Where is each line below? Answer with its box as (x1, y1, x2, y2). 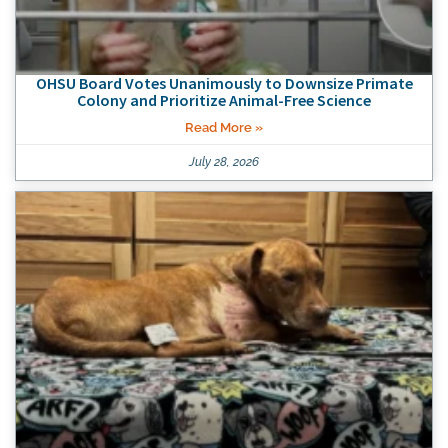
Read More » (185, 119, 263, 135)
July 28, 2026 (189, 154, 259, 169)
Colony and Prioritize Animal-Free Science (77, 89, 371, 110)
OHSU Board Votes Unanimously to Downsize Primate (35, 72, 413, 93)
